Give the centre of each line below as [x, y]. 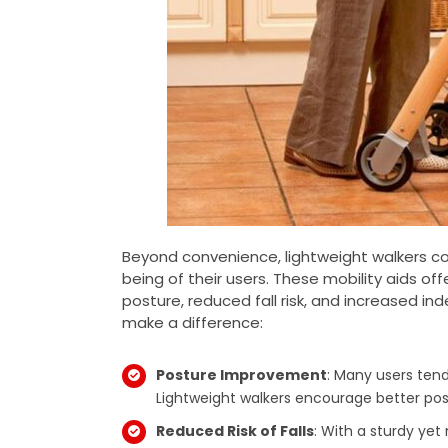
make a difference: [192, 323]
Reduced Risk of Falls [234, 430]
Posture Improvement [241, 375]
